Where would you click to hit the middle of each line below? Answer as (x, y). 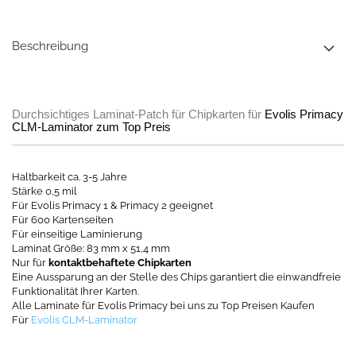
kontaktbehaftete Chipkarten (120, 263)
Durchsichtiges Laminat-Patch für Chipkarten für (138, 114)
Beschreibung (50, 46)
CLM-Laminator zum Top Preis (91, 127)
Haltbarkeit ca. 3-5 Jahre (70, 177)
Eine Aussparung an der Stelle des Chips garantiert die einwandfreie (176, 277)
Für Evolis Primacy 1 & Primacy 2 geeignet (112, 205)
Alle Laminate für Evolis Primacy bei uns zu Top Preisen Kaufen (163, 306)
